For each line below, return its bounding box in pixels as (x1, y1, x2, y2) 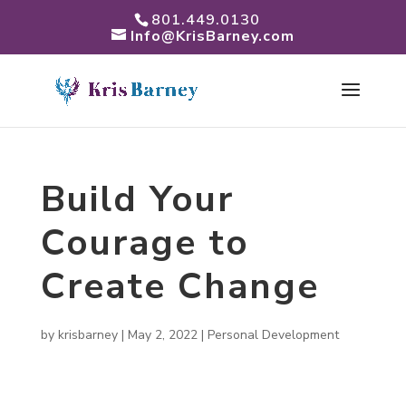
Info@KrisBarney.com (130, 26, 295, 46)
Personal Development (207, 326, 339, 343)
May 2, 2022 (127, 326, 198, 343)
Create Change (40, 262, 319, 311)
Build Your (40, 175, 234, 224)
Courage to (40, 218, 249, 267)
